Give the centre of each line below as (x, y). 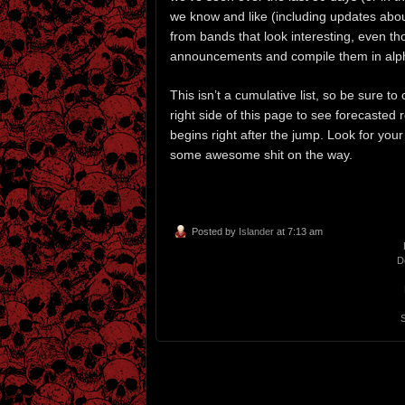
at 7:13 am (298, 232)
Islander (256, 232)
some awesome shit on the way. (261, 154)
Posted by (215, 232)
